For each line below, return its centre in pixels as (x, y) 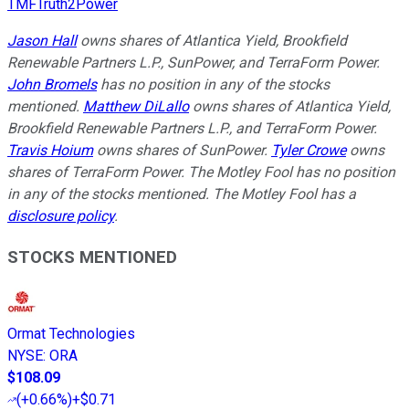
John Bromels (52, 85)
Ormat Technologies (71, 333)
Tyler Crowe (309, 151)
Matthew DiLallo (136, 107)
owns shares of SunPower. (182, 151)
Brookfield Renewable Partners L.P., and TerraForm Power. (192, 129)
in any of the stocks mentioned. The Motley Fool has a (182, 194)
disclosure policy (61, 216)
